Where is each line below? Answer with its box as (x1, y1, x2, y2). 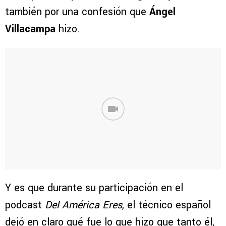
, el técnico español (122, 198, 211, 213)
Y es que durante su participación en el (5, 181, 183, 196)
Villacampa (5, 22, 55, 37)
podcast (5, 198, 45, 213)
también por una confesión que (5, 5, 149, 20)
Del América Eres (45, 198, 122, 213)
